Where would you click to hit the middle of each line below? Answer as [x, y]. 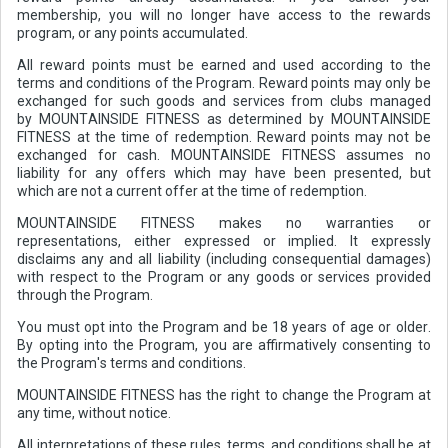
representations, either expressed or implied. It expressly [224, 241]
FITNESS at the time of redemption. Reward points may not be [224, 137]
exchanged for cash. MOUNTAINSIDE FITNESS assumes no [224, 155]
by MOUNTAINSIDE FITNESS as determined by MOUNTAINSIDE [224, 119]
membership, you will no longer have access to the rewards [224, 15]
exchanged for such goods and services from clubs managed [224, 101]
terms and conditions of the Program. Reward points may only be [224, 83]
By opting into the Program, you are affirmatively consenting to [224, 345]
